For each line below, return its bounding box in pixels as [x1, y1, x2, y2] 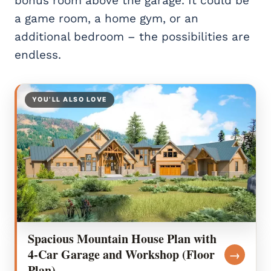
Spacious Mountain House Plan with [28, 230, 217, 248]
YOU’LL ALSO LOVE [32, 96, 107, 104]
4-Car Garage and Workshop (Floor [28, 246, 215, 264]
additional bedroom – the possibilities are [15, 30, 250, 44]
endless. [15, 48, 61, 62]
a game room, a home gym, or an [15, 11, 198, 26]
